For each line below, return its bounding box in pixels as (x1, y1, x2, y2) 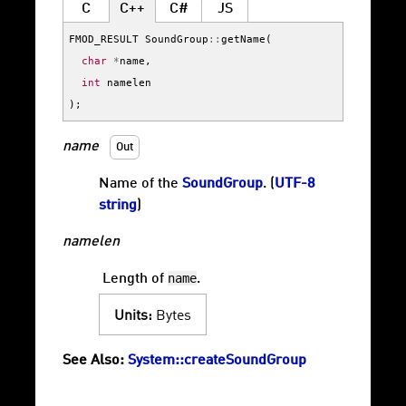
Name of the (99, 177, 182, 192)
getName (221, 33, 266, 46)
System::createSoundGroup (128, 353, 306, 369)
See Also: (63, 353, 124, 369)
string (99, 198, 137, 214)
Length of (102, 272, 168, 287)
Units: (114, 309, 152, 324)
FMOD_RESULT (69, 33, 139, 46)
